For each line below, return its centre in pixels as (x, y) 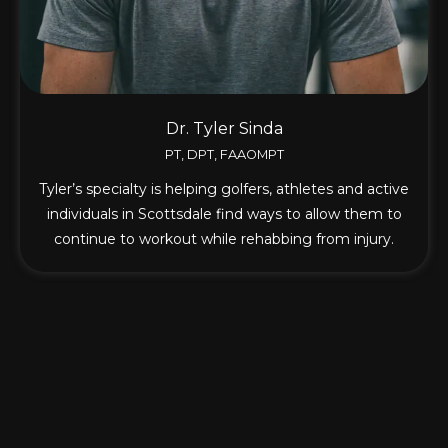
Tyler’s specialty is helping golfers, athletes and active (224, 188)
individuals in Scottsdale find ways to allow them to (224, 213)
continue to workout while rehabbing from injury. (224, 238)
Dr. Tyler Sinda (224, 128)
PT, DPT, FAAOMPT (224, 154)
